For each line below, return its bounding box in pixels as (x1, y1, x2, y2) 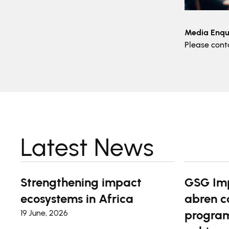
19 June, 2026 (20, 208, 68, 218)
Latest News (20, 132, 154, 162)
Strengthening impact (20, 175, 142, 190)
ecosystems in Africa (20, 191, 133, 206)
